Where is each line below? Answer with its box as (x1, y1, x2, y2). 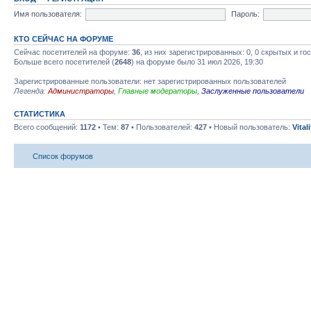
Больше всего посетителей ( (14, 58, 115, 66)
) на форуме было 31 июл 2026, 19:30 (131, 58, 263, 66)
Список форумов (33, 151, 93, 160)
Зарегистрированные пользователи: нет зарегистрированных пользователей (14, 77, 286, 85)
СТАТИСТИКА (14, 110, 65, 118)
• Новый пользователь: (207, 123, 292, 131)
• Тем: (96, 123, 121, 131)
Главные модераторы (118, 87, 197, 95)
